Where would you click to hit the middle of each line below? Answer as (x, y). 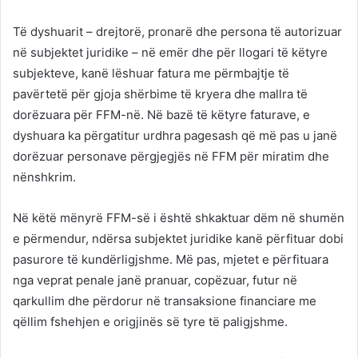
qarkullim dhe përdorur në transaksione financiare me (165, 301)
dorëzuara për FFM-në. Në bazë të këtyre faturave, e (161, 115)
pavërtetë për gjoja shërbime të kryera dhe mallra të (160, 94)
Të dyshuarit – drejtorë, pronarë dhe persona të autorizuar (177, 32)
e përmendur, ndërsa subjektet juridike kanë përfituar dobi (178, 239)
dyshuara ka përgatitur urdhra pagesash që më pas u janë (175, 136)
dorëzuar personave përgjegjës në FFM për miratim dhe (171, 157)
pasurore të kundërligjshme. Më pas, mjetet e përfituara (171, 260)
